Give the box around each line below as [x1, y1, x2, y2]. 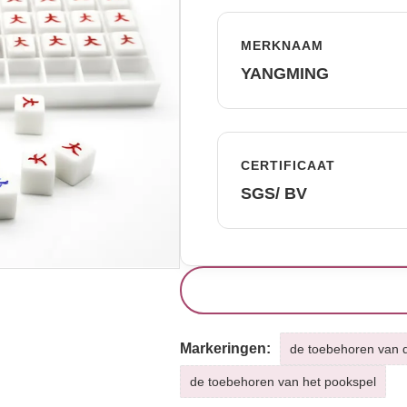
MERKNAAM [240, 38, 323, 53]
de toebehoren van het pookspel [189, 374, 376, 389]
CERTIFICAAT [240, 158, 335, 173]
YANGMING [240, 65, 329, 83]
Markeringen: [179, 341, 271, 356]
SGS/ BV [240, 184, 307, 203]
